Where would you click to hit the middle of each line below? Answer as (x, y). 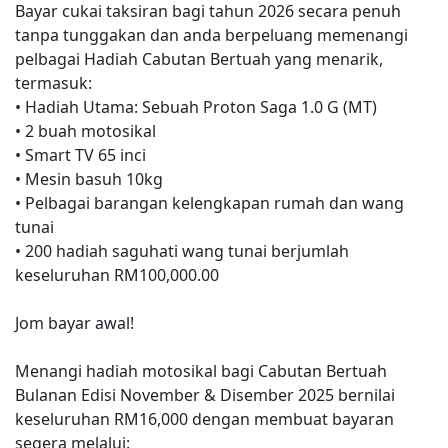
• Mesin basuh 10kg (89, 179)
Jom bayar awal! (74, 323)
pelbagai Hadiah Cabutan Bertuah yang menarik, (199, 59)
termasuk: (53, 83)
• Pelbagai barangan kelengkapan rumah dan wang (209, 203)
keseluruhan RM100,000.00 (117, 275)
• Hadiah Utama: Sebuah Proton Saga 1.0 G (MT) (196, 107)
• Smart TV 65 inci (80, 155)
